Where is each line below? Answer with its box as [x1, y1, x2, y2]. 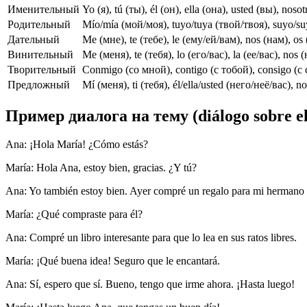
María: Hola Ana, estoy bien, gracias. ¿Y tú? [5, 162, 197, 174]
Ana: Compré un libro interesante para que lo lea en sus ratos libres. [5, 232, 297, 244]
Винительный [8, 48, 73, 60]
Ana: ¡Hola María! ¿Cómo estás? [5, 138, 148, 151]
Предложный [8, 78, 70, 90]
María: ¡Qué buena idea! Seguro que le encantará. [5, 255, 220, 267]
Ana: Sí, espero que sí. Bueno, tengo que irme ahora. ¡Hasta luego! [5, 278, 295, 291]
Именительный [8, 3, 79, 15]
